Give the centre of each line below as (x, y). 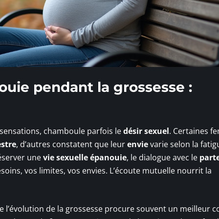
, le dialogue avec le (163, 158)
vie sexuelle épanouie (85, 158)
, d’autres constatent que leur (72, 144)
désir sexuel (146, 131)
